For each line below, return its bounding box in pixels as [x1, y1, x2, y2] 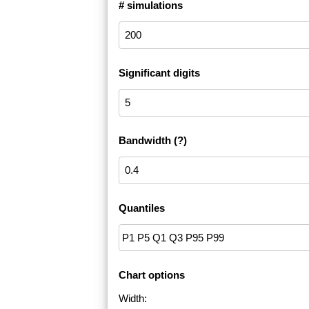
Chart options [119, 269, 185, 281]
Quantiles [119, 202, 165, 215]
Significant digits [119, 67, 200, 79]
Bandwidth [119, 134, 171, 147]
